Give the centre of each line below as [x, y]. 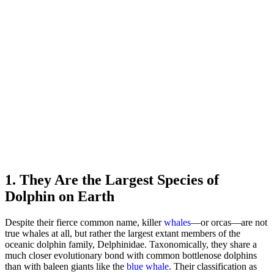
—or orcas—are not [229, 222]
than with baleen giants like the [66, 266]
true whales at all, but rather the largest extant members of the [123, 233]
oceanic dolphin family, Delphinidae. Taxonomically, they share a [131, 244]
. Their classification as [213, 266]
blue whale [148, 266]
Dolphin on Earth [60, 196]
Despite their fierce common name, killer [84, 222]
